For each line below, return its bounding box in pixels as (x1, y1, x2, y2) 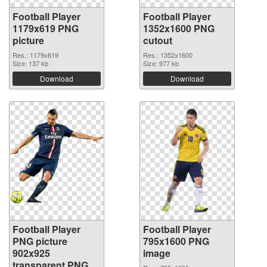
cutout (143, 33, 172, 47)
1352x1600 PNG (143, 21, 215, 35)
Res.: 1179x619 (13, 49, 58, 60)
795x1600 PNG (143, 234, 209, 248)
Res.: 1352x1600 (143, 49, 193, 60)
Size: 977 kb (143, 58, 179, 68)
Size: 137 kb (13, 58, 48, 68)
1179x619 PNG (13, 21, 79, 35)
